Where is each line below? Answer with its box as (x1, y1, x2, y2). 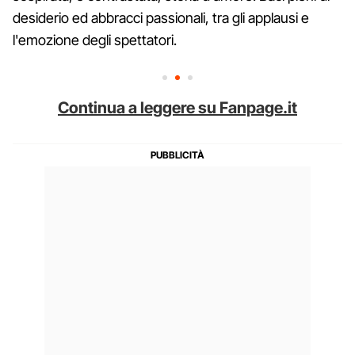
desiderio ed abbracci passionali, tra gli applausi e (13, 9, 309, 26)
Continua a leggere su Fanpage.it (58, 97, 297, 117)
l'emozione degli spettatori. (13, 31, 177, 48)
